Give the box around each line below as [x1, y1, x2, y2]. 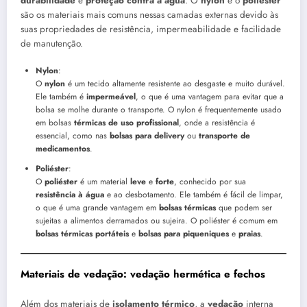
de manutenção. [21, 37, 83, 51]
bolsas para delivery [110, 129, 184, 142]
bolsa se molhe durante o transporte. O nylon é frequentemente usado [36, 103, 282, 116]
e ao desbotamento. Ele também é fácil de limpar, [104, 188, 283, 201]
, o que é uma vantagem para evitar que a [136, 90, 284, 103]
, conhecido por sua [174, 175, 246, 188]
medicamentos [36, 142, 90, 155]
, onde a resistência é [179, 116, 255, 129]
